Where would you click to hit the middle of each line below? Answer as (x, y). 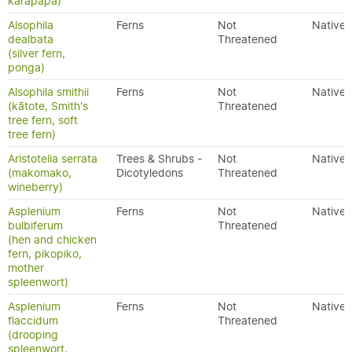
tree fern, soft (43, 120)
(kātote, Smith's (48, 106)
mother (26, 268)
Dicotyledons (150, 173)
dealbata (31, 39)
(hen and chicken (52, 240)
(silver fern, (37, 53)
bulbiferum (35, 225)
